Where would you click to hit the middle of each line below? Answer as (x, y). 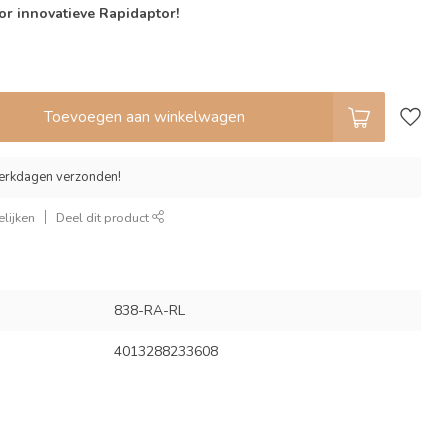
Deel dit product (104, 217)
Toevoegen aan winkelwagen (144, 116)
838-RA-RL (149, 310)
